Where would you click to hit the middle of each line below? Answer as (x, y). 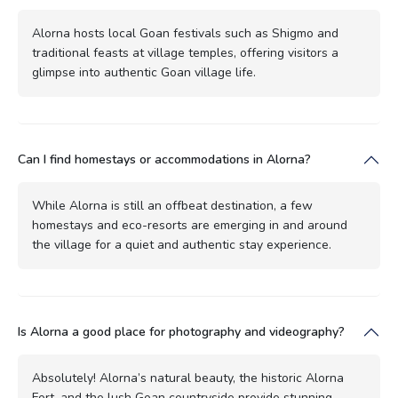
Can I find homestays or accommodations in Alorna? (164, 159)
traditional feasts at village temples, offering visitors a (185, 52)
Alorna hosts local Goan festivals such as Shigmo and (185, 33)
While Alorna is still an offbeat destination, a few (172, 205)
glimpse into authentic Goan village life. (144, 72)
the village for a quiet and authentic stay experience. (182, 244)
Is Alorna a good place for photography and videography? (181, 331)
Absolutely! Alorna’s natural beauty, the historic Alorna (188, 378)
